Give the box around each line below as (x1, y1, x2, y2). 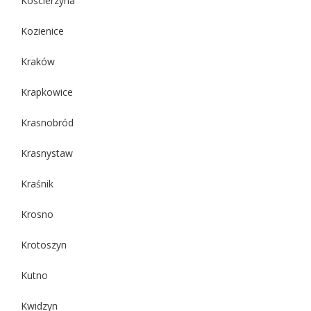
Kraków (21, 54, 55, 68)
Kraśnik (21, 176, 53, 190)
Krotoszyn (21, 237, 67, 251)
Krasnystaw (21, 146, 73, 160)
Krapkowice (21, 85, 73, 99)
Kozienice (21, 24, 64, 37)
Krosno (21, 207, 53, 221)
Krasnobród (21, 115, 74, 129)
